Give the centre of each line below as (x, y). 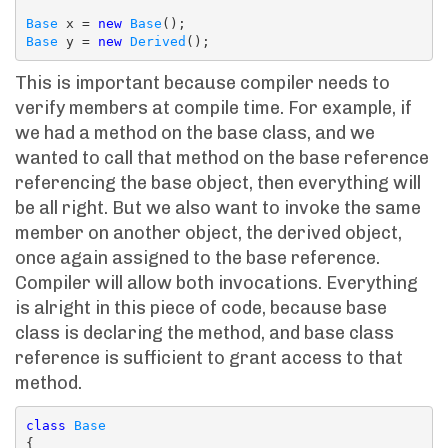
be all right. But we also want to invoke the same (218, 208)
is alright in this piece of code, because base (201, 308)
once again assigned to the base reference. (197, 258)
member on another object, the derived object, (208, 233)
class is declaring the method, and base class (204, 333)
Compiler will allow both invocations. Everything (216, 283)
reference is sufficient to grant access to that (209, 358)
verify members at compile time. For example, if (213, 108)
